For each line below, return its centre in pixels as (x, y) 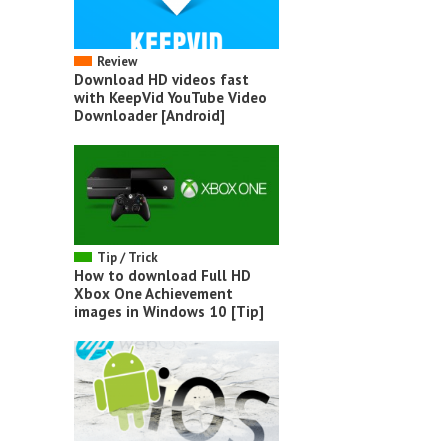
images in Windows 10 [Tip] (169, 311)
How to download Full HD (162, 275)
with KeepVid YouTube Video (170, 97)
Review (117, 61)
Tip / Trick (127, 257)
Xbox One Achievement (153, 293)
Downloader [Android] (149, 115)
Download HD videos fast (161, 79)
